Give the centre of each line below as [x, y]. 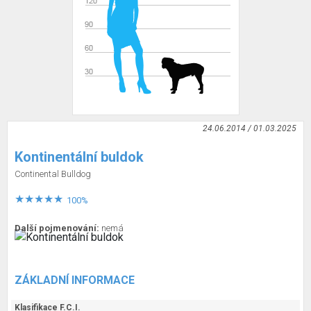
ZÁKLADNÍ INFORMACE [75, 280]
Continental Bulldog [53, 174]
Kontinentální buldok [79, 157]
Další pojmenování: [57, 228]
